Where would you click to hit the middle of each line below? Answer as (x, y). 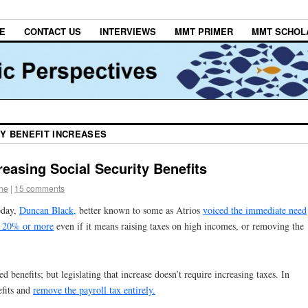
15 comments (40, 188)
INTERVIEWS (128, 32)
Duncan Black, (48, 210)
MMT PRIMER (204, 32)
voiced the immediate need (255, 210)
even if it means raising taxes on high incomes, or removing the (179, 225)
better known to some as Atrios (140, 210)
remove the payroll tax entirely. (94, 289)
